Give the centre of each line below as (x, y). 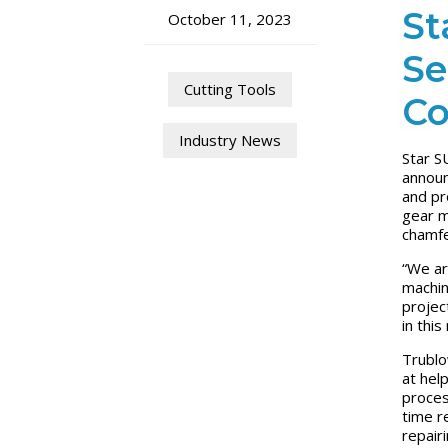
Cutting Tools (230, 89)
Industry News (230, 140)
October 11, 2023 (230, 19)
